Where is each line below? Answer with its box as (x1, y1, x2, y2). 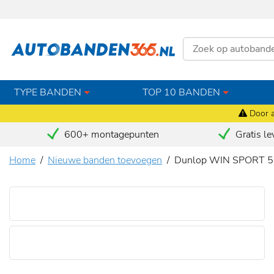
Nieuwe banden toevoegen (48, 154, 162, 167)
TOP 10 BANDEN (143, 86, 221, 99)
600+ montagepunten (61, 128, 159, 141)
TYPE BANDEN (14, 86, 81, 99)
